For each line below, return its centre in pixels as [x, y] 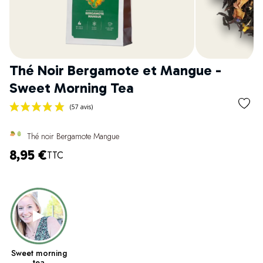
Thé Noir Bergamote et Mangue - [115, 70]
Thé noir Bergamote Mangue [73, 136]
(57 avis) [95, 172]
